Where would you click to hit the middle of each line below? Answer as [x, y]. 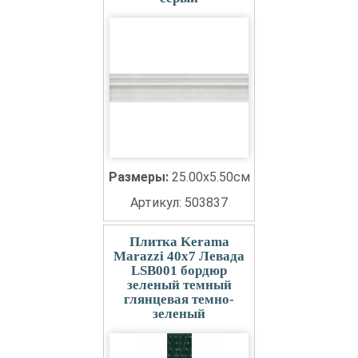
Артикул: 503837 [179, 203]
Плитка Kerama [179, 242]
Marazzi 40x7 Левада [179, 257]
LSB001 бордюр [179, 271]
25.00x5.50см [211, 177]
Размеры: [140, 177]
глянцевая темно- [179, 300]
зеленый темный [179, 285]
